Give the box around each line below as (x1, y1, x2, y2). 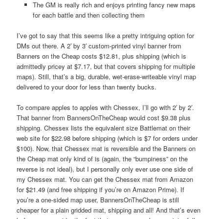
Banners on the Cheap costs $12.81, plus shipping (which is (17, 51, 187, 61)
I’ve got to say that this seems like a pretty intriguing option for (17, 31, 195, 41)
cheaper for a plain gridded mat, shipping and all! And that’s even (17, 205, 201, 215)
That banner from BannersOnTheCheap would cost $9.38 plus (17, 113, 191, 123)
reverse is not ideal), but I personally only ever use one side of (17, 164, 194, 174)
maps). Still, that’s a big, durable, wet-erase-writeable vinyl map (17, 72, 197, 82)
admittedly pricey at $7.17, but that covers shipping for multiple (17, 62, 196, 71)
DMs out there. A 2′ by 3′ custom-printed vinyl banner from (17, 41, 182, 51)
